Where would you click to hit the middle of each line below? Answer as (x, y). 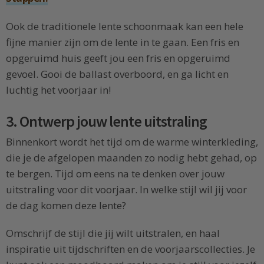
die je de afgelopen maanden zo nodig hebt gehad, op (131, 157)
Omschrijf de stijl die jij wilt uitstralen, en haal (113, 233)
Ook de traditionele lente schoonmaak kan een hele (125, 26)
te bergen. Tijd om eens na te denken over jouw (115, 173)
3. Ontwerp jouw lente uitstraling (106, 121)
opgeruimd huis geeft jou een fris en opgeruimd (118, 58)
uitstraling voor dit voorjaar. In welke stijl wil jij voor (126, 189)
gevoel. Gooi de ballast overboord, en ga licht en (117, 74)
